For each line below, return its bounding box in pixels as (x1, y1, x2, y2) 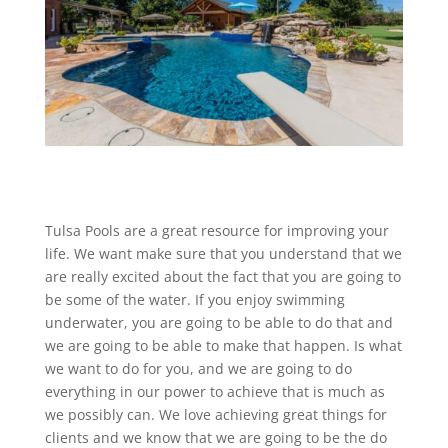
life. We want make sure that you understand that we (44, 244, 402, 264)
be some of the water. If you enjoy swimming (44, 290, 345, 310)
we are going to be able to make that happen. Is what (44, 336, 402, 356)
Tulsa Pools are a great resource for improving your (44, 221, 389, 241)
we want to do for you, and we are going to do (44, 359, 352, 379)
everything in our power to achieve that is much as (44, 382, 385, 402)
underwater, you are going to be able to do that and (44, 313, 393, 333)
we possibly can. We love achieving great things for (44, 405, 387, 425)
